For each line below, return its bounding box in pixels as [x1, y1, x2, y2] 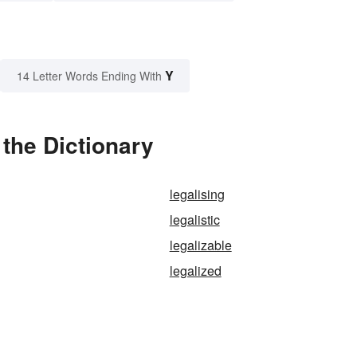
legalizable [169, 236, 232, 255]
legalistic [169, 210, 220, 229]
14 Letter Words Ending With [17, 68, 162, 84]
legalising [169, 185, 225, 204]
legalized [169, 261, 222, 280]
